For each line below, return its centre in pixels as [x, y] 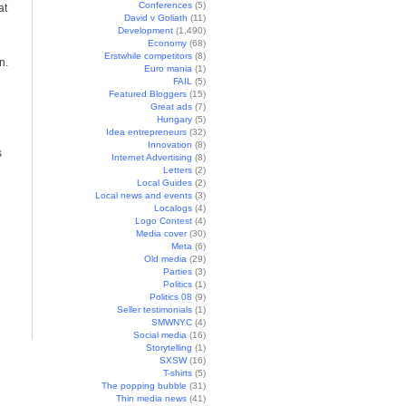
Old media [165, 259]
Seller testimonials [155, 309]
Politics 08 [171, 297]
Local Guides [164, 183]
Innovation [170, 145]
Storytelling [169, 348]
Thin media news [151, 398]
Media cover [161, 233]
